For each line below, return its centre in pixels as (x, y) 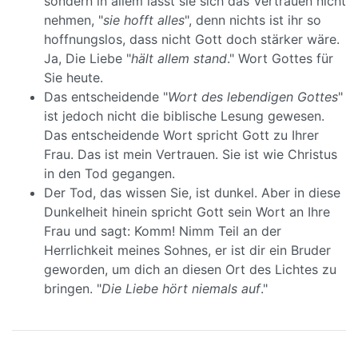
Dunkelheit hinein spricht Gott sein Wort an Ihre (187, 212)
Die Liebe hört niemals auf (181, 288)
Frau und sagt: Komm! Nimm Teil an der (163, 231)
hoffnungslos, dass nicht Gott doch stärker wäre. (192, 39)
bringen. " (73, 288)
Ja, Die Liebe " (88, 58)
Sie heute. (74, 78)
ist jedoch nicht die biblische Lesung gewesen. (184, 116)
